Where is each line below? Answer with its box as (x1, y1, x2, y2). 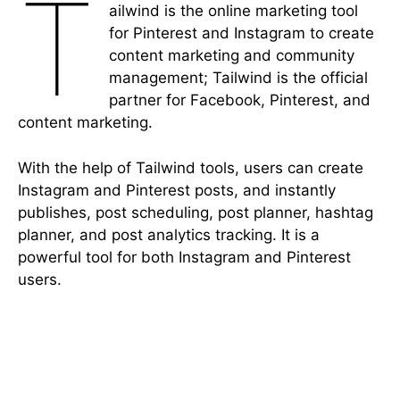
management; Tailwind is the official (109, 69, 369, 87)
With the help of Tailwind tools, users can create (18, 158, 363, 177)
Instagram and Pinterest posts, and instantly (18, 180, 336, 199)
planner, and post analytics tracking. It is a (18, 225, 320, 244)
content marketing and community (109, 46, 355, 65)
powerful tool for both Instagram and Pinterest (18, 247, 351, 266)
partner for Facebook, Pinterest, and (109, 91, 371, 110)
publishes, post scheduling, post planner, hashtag (18, 203, 373, 221)
